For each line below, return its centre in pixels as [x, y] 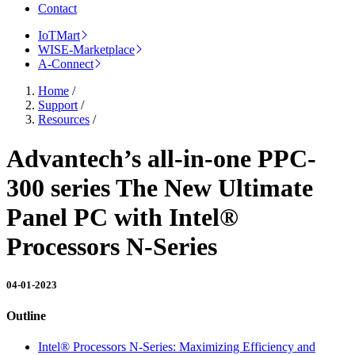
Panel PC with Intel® [122, 217]
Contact [57, 9]
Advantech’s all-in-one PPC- [161, 158]
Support [58, 105]
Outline [26, 316]
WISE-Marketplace [86, 50]
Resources [64, 120]
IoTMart [59, 36]
